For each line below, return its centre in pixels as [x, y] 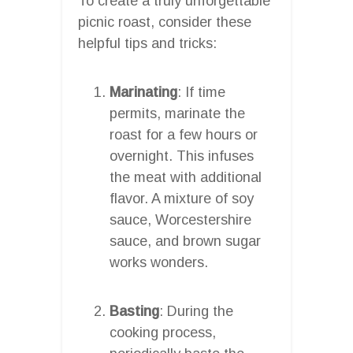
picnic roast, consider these [165, 22]
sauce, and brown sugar [185, 241]
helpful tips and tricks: [147, 43]
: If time [201, 92]
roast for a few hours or [184, 134]
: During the [196, 311]
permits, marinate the [177, 113]
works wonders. [159, 262]
